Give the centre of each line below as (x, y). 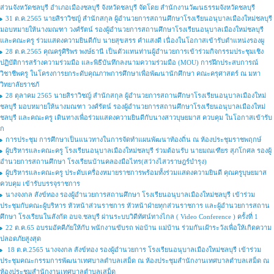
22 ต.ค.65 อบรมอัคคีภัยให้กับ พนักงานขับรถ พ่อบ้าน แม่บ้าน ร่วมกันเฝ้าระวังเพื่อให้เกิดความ (139, 228)
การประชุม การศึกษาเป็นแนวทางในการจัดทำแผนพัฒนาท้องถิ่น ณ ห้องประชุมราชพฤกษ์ (133, 139)
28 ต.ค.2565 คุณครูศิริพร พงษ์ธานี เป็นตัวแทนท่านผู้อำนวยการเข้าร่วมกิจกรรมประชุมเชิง (135, 51)
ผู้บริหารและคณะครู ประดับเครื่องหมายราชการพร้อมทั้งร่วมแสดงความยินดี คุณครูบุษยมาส (136, 172)
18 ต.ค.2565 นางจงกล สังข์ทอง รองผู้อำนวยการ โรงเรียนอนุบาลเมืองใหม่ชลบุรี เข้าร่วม (133, 250)
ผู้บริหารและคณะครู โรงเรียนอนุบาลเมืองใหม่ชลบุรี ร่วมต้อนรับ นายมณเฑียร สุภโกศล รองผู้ (139, 150)
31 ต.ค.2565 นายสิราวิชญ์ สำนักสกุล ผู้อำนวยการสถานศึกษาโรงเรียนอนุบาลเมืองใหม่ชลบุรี (139, 18)
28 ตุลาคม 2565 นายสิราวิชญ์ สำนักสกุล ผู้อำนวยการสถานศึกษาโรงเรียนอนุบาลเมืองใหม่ (136, 95)
